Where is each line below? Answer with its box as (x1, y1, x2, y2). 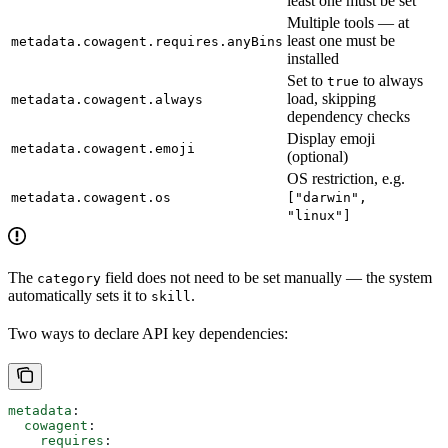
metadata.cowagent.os (11, 189, 171, 205)
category (37, 270, 101, 286)
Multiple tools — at (287, 13, 409, 31)
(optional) (287, 147, 348, 165)
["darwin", (287, 189, 367, 205)
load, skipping (287, 89, 376, 107)
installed (287, 49, 339, 67)
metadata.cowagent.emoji (11, 140, 195, 156)
